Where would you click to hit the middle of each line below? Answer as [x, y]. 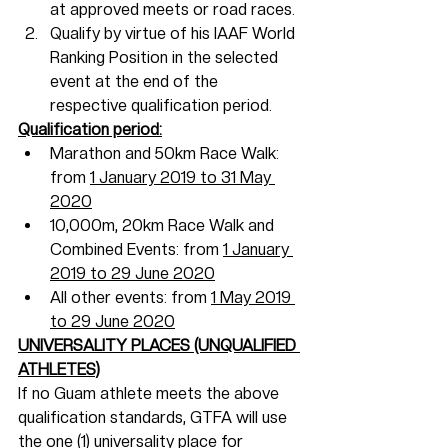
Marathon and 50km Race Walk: [166, 153]
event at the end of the [136, 81]
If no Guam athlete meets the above [150, 393]
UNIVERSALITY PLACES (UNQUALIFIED [159, 345]
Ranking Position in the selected [166, 57]
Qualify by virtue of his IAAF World [174, 33]
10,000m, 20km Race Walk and [164, 225]
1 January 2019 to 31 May [182, 177]
